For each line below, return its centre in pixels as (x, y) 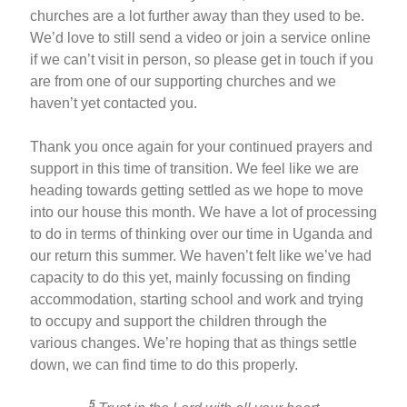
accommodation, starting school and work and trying (197, 299)
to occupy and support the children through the (179, 321)
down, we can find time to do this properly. (164, 364)
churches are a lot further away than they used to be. (197, 15)
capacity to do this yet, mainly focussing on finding (190, 277)
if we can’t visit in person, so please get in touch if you (202, 59)
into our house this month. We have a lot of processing (203, 212)
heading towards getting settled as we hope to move (197, 190)
